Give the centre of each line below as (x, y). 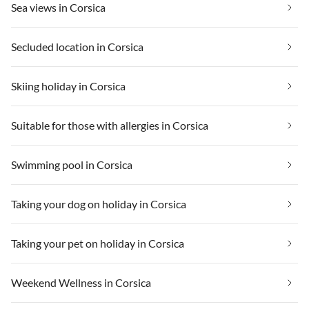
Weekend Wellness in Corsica (81, 282)
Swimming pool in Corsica (72, 164)
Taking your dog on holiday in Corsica (99, 203)
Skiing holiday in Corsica (68, 86)
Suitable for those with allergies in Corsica (110, 125)
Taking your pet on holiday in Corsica (98, 243)
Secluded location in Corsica (77, 46)
